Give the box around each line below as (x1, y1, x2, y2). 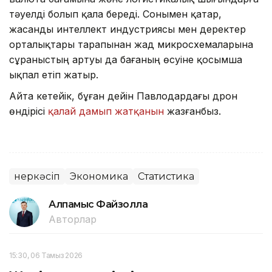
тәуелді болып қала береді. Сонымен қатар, (9, 8, 222, 21)
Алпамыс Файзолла (49, 199, 148, 211)
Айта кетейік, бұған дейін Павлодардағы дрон (9, 90, 237, 103)
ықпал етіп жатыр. (9, 69, 98, 81)
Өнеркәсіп (14, 171, 60, 183)
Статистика (138, 171, 194, 183)
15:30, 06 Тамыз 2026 (9, 251, 83, 260)
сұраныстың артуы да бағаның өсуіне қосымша (9, 53, 242, 66)
